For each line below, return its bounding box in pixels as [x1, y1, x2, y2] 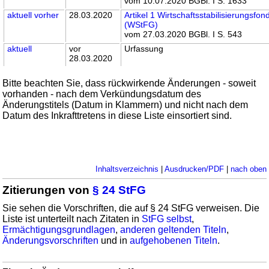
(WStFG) [124, 19, 159, 29]
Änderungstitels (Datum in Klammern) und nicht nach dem [2, 99, 249, 110]
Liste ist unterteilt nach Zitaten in [2, 213, 142, 224]
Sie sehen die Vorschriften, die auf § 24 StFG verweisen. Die [2, 202, 260, 213]
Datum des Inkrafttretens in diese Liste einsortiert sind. [2, 110, 232, 121]
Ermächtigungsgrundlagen [2, 224, 116, 235]
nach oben [230, 164, 267, 174]
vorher [34, 10, 59, 20]
